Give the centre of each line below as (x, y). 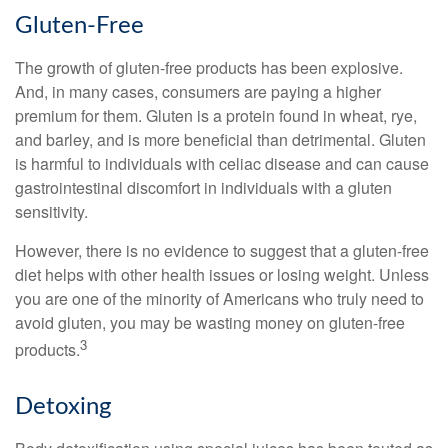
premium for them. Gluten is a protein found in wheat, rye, (216, 116)
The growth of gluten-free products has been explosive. (209, 68)
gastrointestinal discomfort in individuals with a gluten (203, 188)
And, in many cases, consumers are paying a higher (198, 92)
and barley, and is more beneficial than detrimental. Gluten (220, 140)
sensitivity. (51, 212)
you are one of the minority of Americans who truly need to (219, 299)
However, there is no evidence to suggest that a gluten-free (222, 251)
